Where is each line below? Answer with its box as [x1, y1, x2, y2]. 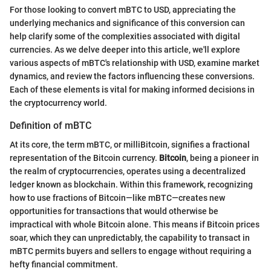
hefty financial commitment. [10, 259, 118, 269]
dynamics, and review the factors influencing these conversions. [10, 71, 255, 81]
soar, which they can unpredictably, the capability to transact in [10, 232, 250, 243]
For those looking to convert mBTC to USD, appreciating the [10, 4, 236, 15]
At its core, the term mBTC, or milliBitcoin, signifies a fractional [10, 139, 250, 149]
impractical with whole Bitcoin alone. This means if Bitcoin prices [10, 219, 260, 229]
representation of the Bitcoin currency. [10, 152, 159, 163]
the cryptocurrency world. [10, 97, 107, 108]
